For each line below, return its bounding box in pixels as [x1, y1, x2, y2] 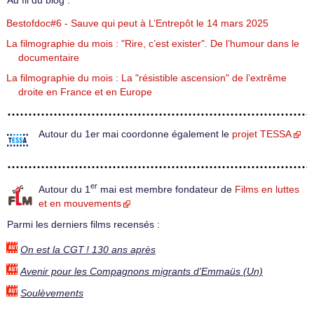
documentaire [18, 53, 79, 64]
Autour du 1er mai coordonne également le [39, 129, 232, 140]
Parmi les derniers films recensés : [7, 219, 160, 230]
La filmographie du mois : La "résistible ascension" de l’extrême [6, 73, 287, 84]
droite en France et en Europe [18, 87, 152, 98]
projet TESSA [232, 129, 292, 140]
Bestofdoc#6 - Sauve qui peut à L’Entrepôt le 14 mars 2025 [6, 18, 268, 29]
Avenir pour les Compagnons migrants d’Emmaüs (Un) [20, 266, 263, 277]
